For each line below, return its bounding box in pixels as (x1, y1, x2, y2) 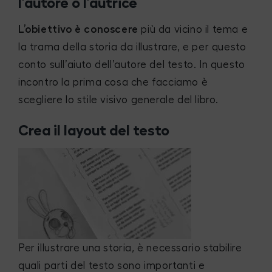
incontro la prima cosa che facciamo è (18, 76, 208, 87)
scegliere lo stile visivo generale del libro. (18, 94, 219, 105)
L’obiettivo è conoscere (18, 24, 141, 35)
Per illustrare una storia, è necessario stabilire (18, 243, 242, 254)
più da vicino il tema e (141, 24, 248, 35)
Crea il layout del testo (18, 123, 169, 138)
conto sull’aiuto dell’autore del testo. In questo (18, 59, 245, 70)
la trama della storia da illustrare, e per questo (18, 41, 246, 52)
